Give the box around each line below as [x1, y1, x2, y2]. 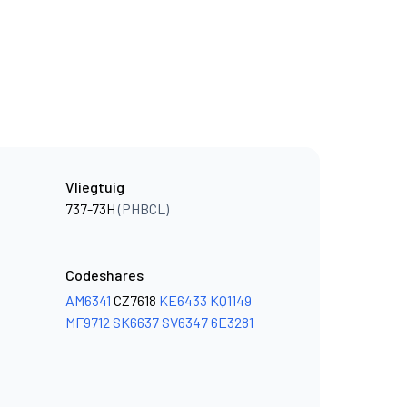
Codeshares [65, 266, 144, 283]
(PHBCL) [118, 200, 169, 217]
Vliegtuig [65, 178, 124, 195]
